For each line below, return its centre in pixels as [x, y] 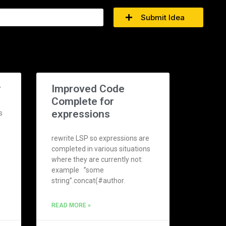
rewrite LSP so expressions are [100, 138]
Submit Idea [163, 17]
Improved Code [88, 89]
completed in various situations [101, 149]
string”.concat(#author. [88, 181]
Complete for [82, 101]
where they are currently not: [97, 159]
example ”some [77, 170]
